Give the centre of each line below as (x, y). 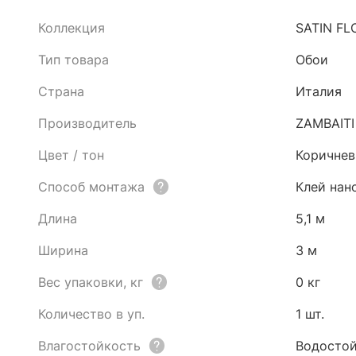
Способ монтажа (91, 187)
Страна (61, 91)
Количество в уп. (91, 314)
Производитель (87, 123)
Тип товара (74, 60)
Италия (319, 91)
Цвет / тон (71, 155)
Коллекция (72, 28)
